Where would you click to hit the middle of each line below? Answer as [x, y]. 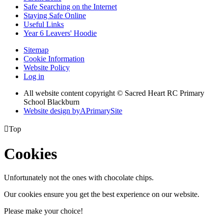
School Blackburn [52, 102]
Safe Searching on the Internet [70, 7]
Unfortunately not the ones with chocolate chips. [79, 178]
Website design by [52, 111]
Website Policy [47, 68]
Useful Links [44, 25]
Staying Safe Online [55, 16]
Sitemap [36, 50]
